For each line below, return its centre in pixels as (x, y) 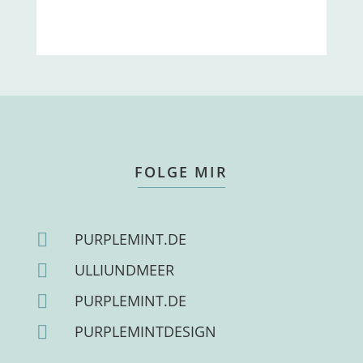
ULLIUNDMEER (124, 270)
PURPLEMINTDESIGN (145, 331)
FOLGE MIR (181, 172)
